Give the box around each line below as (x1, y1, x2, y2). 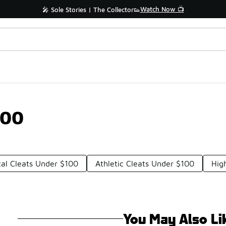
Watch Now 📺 (140, 5, 184, 13)
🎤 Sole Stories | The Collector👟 (42, 6, 140, 14)
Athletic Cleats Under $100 (95, 159, 195, 168)
